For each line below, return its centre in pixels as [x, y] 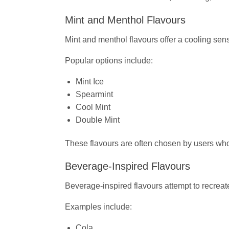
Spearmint [94, 95]
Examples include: [98, 207]
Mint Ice [89, 82]
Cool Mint [93, 107]
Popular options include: [109, 61]
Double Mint [97, 120]
